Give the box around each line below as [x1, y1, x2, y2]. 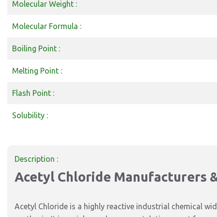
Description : [15, 155, 58, 163]
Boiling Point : [12, 44, 60, 53]
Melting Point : [12, 66, 62, 75]
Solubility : [12, 111, 48, 120]
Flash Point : [12, 89, 54, 97]
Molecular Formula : [12, 22, 81, 31]
